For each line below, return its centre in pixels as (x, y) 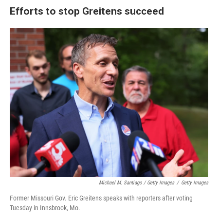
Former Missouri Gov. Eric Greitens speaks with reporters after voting (101, 198)
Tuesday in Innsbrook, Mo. (45, 208)
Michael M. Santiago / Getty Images (136, 183)
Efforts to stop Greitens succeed (87, 11)
